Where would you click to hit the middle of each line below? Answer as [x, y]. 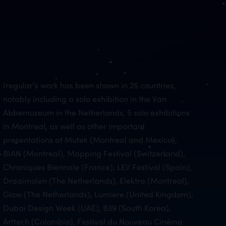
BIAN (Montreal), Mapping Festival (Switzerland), [94, 153]
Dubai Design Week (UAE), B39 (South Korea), [87, 207]
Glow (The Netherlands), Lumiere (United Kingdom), [98, 194]
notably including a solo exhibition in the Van [84, 98]
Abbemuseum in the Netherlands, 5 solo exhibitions [96, 112]
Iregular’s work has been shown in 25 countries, [89, 85]
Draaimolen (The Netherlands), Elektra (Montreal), [96, 180]
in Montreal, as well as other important [74, 126]
